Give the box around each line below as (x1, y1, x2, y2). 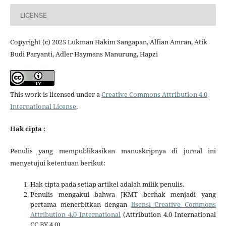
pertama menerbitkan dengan (30, 200, 131, 209)
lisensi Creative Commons (131, 200, 216, 209)
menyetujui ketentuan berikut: (10, 158, 105, 168)
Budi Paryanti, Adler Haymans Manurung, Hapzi (10, 49, 158, 59)
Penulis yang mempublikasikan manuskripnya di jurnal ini (10, 146, 216, 156)
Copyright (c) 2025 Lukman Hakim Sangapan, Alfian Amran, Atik (10, 37, 207, 47)
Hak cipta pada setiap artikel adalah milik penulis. (30, 180, 184, 189)
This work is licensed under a (10, 90, 101, 99)
